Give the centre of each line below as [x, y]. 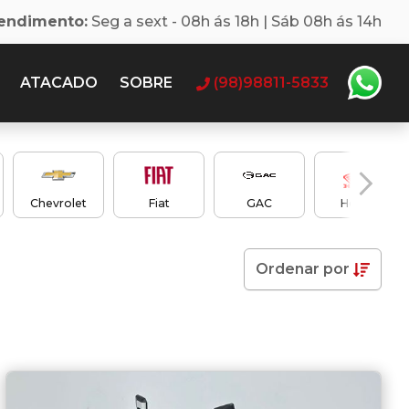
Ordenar [289, 268]
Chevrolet [58, 203]
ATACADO [59, 83]
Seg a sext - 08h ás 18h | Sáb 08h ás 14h [236, 21]
